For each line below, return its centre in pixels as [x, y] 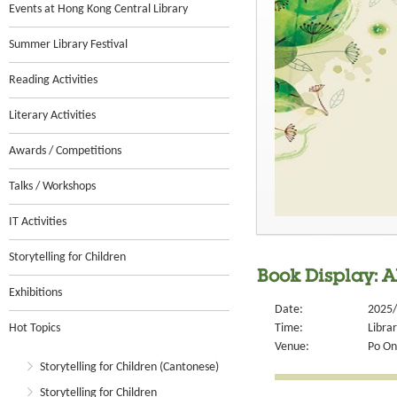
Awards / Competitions [65, 151]
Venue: [292, 347]
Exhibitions [35, 293]
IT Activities [38, 222]
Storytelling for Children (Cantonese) [129, 367]
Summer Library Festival [68, 45]
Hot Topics [35, 328]
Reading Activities [53, 80]
